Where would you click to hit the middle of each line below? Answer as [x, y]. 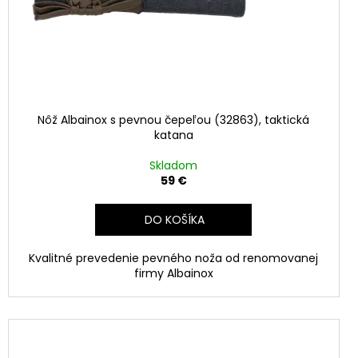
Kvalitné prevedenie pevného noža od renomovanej [174, 259]
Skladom [174, 166]
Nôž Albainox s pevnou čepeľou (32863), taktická [174, 120]
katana [173, 135]
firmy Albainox [173, 274]
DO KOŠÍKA [174, 220]
